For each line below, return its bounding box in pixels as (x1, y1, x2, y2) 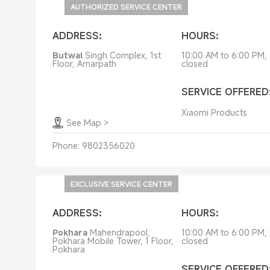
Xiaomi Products (181, 107, 247, 118)
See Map (66, 117, 101, 128)
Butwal (52, 49, 83, 61)
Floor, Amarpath (52, 58, 116, 69)
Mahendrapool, (89, 227, 150, 238)
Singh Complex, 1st (84, 49, 161, 61)
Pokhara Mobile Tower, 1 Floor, (52, 235, 174, 246)
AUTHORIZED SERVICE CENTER (70, 2, 182, 11)
